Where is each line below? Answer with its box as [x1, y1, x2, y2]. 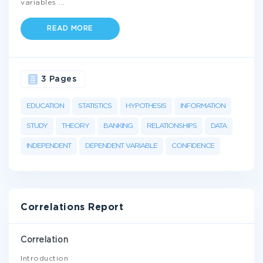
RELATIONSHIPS [147, 123, 197, 129]
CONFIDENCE [171, 143, 214, 149]
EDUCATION [26, 103, 64, 109]
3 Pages [41, 76, 76, 83]
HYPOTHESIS [126, 103, 166, 109]
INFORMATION [180, 103, 225, 109]
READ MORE [47, 25, 93, 32]
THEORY [62, 123, 89, 129]
